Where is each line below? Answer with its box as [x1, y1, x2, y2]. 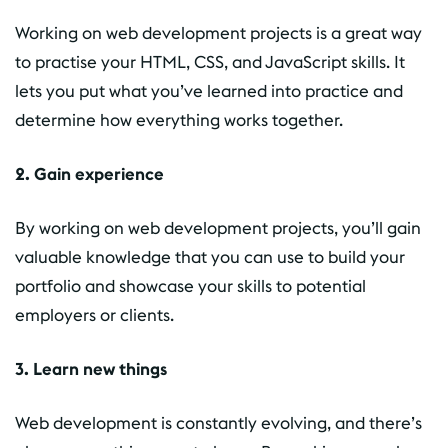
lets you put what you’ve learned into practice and [15, 79, 403, 102]
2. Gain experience [15, 162, 164, 185]
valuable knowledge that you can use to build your [15, 245, 405, 268]
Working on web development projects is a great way [15, 21, 422, 44]
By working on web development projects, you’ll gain [15, 216, 421, 239]
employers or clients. [15, 303, 174, 326]
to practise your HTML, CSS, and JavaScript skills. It [15, 50, 405, 73]
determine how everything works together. [15, 108, 343, 131]
